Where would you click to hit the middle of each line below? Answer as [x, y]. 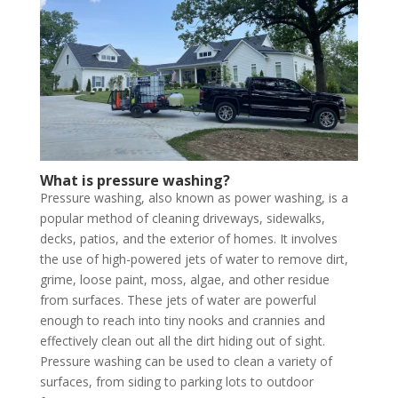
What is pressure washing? [135, 180]
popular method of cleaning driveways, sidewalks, [182, 218]
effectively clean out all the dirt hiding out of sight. [182, 340]
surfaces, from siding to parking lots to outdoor [176, 381]
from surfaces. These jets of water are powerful [178, 299]
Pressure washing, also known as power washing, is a [194, 197]
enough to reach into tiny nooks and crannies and [182, 320]
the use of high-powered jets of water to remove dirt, [194, 259]
